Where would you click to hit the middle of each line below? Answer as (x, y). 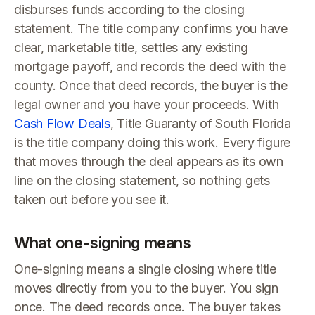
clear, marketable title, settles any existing (131, 47)
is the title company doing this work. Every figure (153, 142)
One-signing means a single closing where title (146, 269)
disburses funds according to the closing (129, 9)
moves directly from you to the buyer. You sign (147, 288)
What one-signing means (103, 243)
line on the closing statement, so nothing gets (142, 180)
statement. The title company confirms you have (151, 28)
